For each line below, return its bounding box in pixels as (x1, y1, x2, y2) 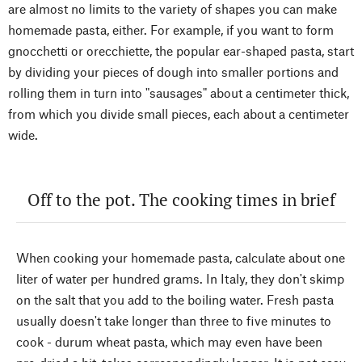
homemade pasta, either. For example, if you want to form (8, 21, 334, 37)
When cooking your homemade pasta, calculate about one (16, 249, 345, 265)
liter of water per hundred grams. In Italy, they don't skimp (16, 270, 344, 286)
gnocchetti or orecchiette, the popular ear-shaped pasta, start (8, 42, 354, 58)
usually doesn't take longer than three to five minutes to (16, 312, 331, 328)
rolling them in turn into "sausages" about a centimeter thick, (8, 84, 349, 100)
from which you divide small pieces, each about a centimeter (8, 105, 349, 121)
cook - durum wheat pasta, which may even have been (16, 333, 322, 349)
